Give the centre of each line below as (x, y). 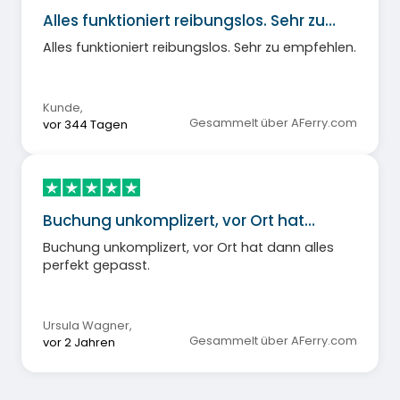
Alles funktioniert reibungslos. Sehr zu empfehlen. (200, 48)
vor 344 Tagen (85, 125)
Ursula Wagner (86, 325)
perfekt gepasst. (96, 265)
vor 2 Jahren (79, 342)
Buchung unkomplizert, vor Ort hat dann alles (188, 247)
